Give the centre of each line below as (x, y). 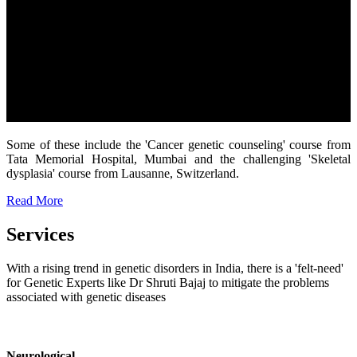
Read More (35, 201)
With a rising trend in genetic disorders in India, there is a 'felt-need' (175, 269)
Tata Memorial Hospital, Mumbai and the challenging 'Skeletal (178, 159)
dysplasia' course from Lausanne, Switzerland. (123, 174)
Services (40, 235)
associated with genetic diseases (86, 297)
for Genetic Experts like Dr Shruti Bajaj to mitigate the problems (168, 283)
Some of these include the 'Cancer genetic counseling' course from (178, 145)
